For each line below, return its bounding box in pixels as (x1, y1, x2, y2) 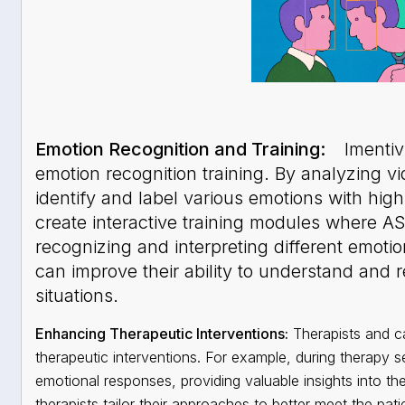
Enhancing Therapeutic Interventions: (34, 324, 288, 343)
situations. (34, 284, 118, 306)
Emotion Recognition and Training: (34, 137, 334, 160)
